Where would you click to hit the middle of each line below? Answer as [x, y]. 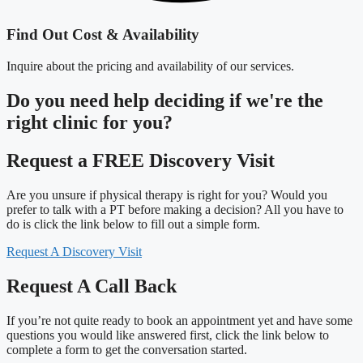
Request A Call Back [92, 286]
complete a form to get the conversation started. [127, 349]
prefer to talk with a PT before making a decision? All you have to [175, 209]
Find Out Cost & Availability [103, 35]
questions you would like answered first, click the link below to [168, 335]
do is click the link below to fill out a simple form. [133, 224]
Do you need [60, 101]
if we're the [274, 101]
